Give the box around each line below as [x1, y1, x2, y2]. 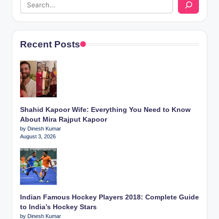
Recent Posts [20, 39, 80, 50]
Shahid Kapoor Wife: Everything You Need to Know [20, 106, 191, 114]
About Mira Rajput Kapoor [20, 116, 107, 124]
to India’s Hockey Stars [20, 203, 97, 211]
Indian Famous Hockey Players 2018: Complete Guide [20, 194, 199, 201]
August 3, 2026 [20, 133, 56, 140]
